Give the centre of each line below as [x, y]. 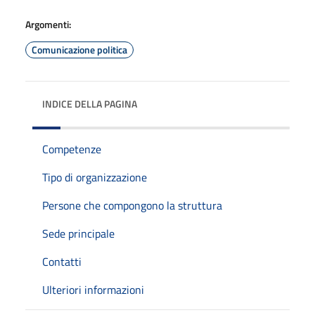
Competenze [72, 149]
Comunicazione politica [79, 49]
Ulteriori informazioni [93, 289]
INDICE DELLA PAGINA [90, 103]
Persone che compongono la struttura [132, 205]
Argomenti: [48, 24]
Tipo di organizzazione [95, 177]
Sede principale [78, 233]
